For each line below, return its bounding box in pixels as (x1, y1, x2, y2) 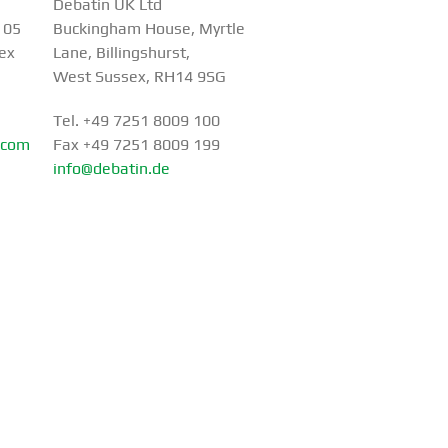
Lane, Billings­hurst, (52, 43, 190, 63)
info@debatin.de (52, 159, 170, 179)
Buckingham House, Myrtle (52, 19, 245, 39)
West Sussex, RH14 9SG (52, 67, 226, 87)
